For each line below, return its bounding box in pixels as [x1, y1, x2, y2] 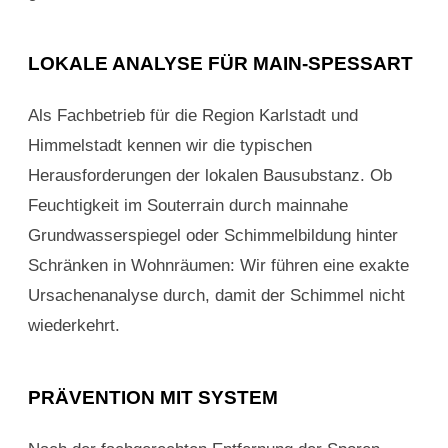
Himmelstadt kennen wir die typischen [28, 136, 312, 155]
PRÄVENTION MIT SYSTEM [28, 387, 278, 408]
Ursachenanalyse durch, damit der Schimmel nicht [28, 286, 405, 305]
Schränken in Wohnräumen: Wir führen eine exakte [28, 256, 409, 275]
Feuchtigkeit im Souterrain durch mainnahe [28, 196, 348, 215]
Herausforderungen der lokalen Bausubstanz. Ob [28, 166, 392, 185]
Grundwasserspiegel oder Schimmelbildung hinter [28, 226, 398, 245]
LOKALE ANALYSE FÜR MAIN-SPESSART [28, 53, 413, 74]
